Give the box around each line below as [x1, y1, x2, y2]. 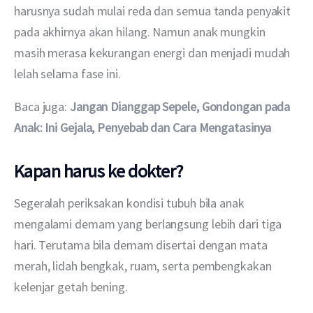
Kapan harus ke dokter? [14, 159, 183, 182]
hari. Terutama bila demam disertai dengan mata [14, 236, 270, 253]
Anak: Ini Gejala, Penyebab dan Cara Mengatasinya [14, 119, 272, 136]
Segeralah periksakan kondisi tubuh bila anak [14, 194, 247, 211]
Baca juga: [14, 99, 70, 115]
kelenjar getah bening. [14, 278, 128, 295]
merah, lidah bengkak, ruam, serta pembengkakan [14, 257, 275, 274]
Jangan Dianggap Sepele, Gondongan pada [69, 99, 293, 115]
